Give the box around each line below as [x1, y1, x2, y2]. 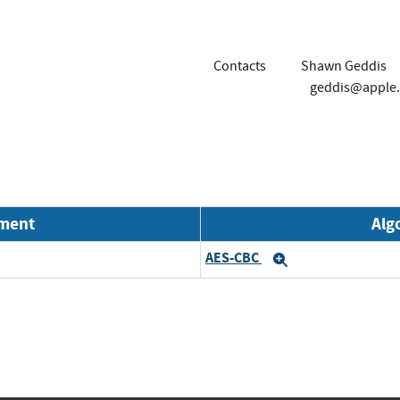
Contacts [213, 56, 266, 75]
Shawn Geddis [300, 56, 387, 75]
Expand [287, 252, 348, 267]
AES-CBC [205, 248, 262, 268]
